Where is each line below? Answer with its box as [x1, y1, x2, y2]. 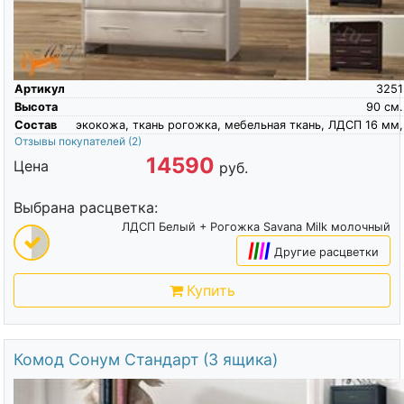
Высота [14, 100, 58, 115]
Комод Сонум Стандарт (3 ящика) [13, 350, 278, 370]
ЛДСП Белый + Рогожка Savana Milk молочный [122, 220, 391, 234]
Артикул [14, 82, 65, 96]
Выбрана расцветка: [13, 198, 158, 217]
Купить [186, 281, 235, 300]
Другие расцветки [274, 245, 380, 260]
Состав [14, 118, 57, 133]
